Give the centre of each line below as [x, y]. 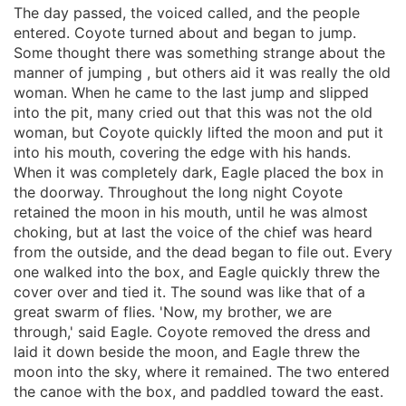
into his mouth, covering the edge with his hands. [182, 152]
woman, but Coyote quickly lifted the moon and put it [198, 132]
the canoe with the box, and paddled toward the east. [198, 391]
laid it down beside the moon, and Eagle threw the [187, 351]
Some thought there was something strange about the [199, 52]
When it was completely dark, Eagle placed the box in [198, 172]
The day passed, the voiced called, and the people [187, 12]
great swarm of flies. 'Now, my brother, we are [173, 311]
